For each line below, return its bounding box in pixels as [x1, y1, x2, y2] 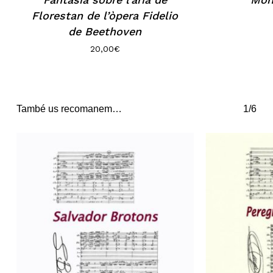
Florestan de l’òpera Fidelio [32, 9, 179, 23]
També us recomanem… [16, 103, 122, 115]
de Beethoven [68, 25, 142, 38]
